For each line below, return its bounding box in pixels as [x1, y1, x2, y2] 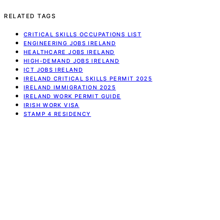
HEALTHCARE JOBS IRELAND [24, 49, 115, 56]
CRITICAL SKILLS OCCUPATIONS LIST [24, 31, 141, 38]
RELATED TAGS [4, 12, 56, 20]
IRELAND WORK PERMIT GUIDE [24, 93, 121, 100]
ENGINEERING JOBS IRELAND [24, 40, 116, 47]
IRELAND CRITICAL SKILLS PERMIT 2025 [24, 75, 153, 82]
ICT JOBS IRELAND [24, 66, 83, 74]
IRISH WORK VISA [24, 102, 80, 109]
